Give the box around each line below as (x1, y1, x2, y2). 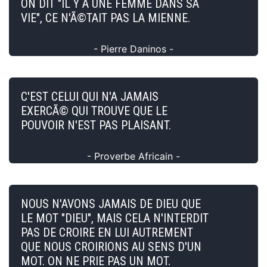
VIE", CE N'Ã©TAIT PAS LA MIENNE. (21, 10, 190, 25)
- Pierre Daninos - (94, 42, 173, 55)
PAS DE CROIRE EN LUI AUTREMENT (21, 225, 193, 240)
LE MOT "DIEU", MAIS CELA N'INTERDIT (21, 210, 209, 225)
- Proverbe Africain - (87, 150, 180, 162)
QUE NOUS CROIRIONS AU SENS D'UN (21, 239, 201, 254)
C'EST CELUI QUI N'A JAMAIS (21, 89, 159, 104)
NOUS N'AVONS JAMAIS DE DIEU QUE (21, 196, 201, 211)
